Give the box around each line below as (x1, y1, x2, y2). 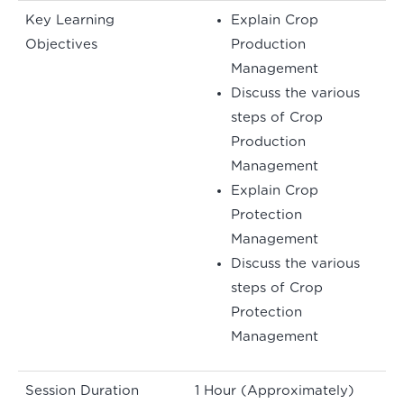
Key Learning (25, 14, 115, 28)
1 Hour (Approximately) (195, 384, 354, 399)
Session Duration (25, 384, 139, 399)
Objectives (25, 38, 97, 52)
